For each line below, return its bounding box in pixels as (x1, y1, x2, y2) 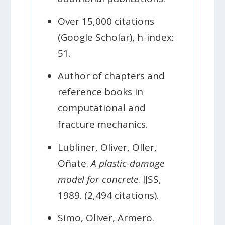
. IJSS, (138, 172, 162, 186)
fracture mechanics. (58, 118, 148, 131)
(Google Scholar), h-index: (58, 31, 174, 44)
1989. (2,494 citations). (58, 188, 159, 202)
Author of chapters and (58, 69, 165, 83)
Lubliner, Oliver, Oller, (58, 140, 157, 154)
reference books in (58, 85, 144, 99)
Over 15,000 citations (58, 15, 155, 28)
